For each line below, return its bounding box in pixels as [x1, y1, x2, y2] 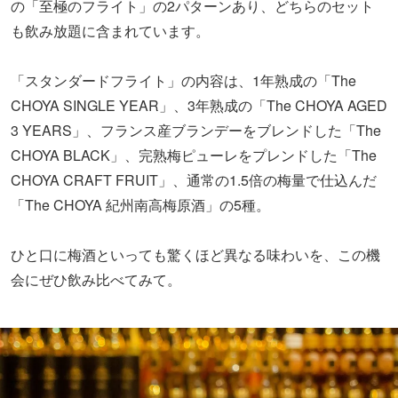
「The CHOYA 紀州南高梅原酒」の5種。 [11, 61, 270, 83]
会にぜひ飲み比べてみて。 [11, 136, 181, 157]
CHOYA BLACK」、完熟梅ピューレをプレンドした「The [11, 12, 377, 33]
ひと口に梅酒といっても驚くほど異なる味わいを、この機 [11, 111, 380, 132]
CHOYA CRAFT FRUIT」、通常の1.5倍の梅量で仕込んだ [11, 36, 377, 58]
